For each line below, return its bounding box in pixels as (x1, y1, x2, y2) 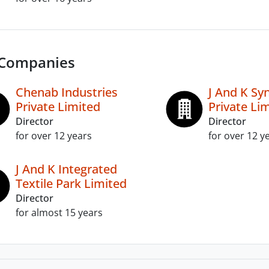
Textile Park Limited (16, 175, 127, 192)
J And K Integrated (16, 161, 117, 177)
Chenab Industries (16, 84, 118, 100)
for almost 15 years (16, 206, 103, 219)
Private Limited (16, 98, 100, 115)
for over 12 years (16, 129, 92, 142)
